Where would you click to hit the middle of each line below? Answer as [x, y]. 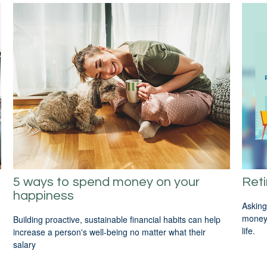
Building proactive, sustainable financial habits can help [117, 220]
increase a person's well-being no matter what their [110, 232]
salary [25, 245]
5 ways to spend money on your [107, 182]
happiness [44, 195]
